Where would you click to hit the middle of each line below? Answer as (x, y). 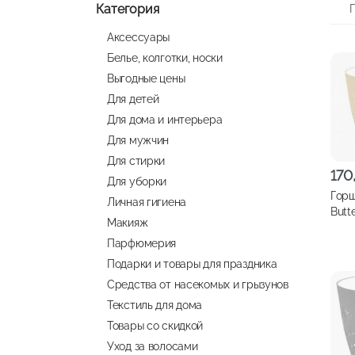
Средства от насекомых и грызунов (198, 284)
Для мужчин (138, 140)
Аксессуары (139, 37)
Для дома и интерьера (165, 119)
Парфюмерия (142, 243)
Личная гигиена (147, 202)
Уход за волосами (153, 346)
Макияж (128, 222)
